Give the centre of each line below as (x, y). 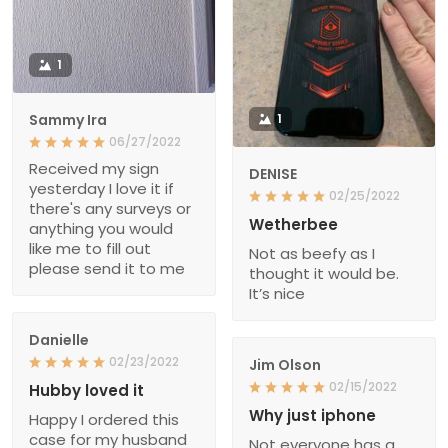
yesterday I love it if (101, 188)
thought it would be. (324, 274)
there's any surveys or (110, 208)
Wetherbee (293, 225)
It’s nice (277, 294)
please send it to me (107, 268)
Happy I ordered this (104, 419)
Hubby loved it (86, 390)
